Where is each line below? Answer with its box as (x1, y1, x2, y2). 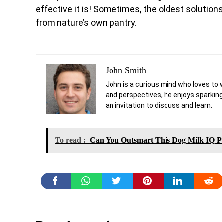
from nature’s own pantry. (36, 17, 137, 28)
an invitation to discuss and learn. (106, 101, 212, 109)
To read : (55, 136, 86, 144)
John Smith (106, 65, 146, 75)
